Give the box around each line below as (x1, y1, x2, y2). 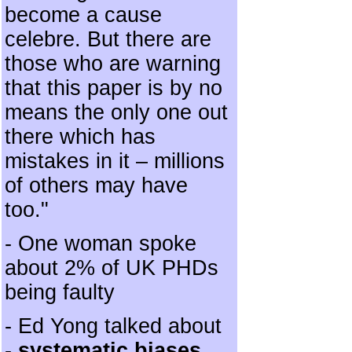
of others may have (5, 174, 188, 197)
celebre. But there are (5, 27, 211, 51)
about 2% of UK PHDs (5, 256, 218, 280)
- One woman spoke (5, 232, 196, 255)
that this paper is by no (5, 76, 222, 100)
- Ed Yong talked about (5, 314, 222, 338)
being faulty (5, 280, 115, 304)
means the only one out (5, 101, 228, 124)
